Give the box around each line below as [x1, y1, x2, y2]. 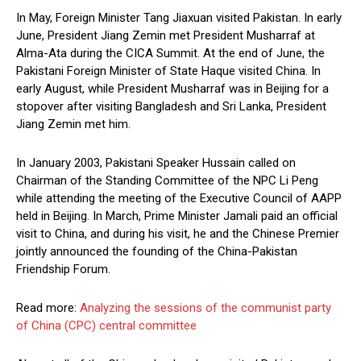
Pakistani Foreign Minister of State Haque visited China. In [16, 64, 321, 79]
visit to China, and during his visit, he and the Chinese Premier [16, 226, 339, 242]
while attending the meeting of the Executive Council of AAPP [16, 191, 342, 206]
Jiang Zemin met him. [16, 117, 131, 132]
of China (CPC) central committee [16, 318, 197, 334]
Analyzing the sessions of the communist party [80, 301, 331, 316]
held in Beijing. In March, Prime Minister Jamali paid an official [16, 209, 338, 224]
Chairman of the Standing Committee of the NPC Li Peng [16, 173, 318, 189]
